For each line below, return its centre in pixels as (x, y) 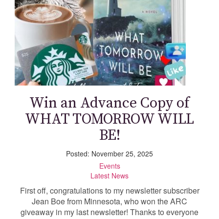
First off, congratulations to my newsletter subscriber (109, 191)
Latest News (109, 176)
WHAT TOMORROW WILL (109, 120)
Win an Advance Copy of (109, 103)
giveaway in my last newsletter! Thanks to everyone (109, 212)
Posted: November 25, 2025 (109, 154)
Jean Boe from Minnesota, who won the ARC (109, 201)
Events (109, 166)
